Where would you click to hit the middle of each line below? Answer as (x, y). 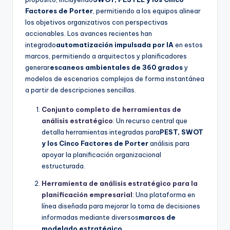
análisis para (169, 143)
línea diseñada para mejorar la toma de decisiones (121, 206)
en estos (188, 45)
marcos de (157, 217)
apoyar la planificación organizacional (101, 155)
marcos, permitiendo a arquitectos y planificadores (106, 56)
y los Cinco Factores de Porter (95, 143)
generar (37, 68)
